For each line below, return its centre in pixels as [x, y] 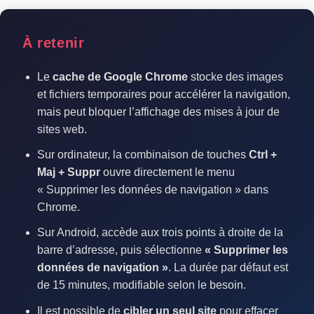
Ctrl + [262, 155]
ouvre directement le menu [167, 172]
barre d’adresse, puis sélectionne [121, 250]
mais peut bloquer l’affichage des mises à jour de [158, 112]
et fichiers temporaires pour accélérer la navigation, [163, 94]
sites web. [62, 129]
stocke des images [235, 77]
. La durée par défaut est [228, 268]
